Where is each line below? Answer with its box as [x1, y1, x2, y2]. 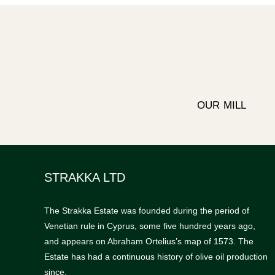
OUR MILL [196, 99, 247, 112]
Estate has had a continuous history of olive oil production [44, 252, 268, 262]
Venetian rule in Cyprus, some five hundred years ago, [44, 221, 255, 231]
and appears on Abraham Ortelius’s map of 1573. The [44, 236, 254, 247]
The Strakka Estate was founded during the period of [44, 206, 249, 216]
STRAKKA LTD [44, 171, 125, 185]
